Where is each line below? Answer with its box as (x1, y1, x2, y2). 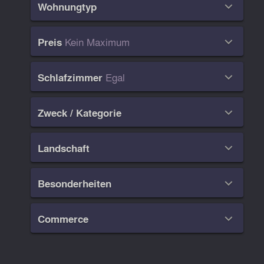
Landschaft (38, 140, 90, 156)
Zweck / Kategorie (38, 105, 122, 120)
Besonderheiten (38, 176, 112, 191)
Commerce (38, 211, 89, 226)
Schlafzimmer (38, 70, 103, 85)
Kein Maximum (65, 34, 130, 49)
